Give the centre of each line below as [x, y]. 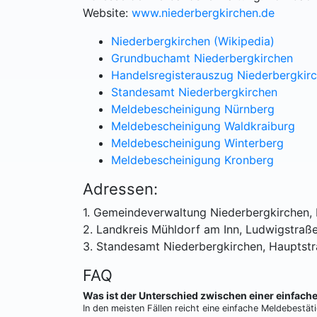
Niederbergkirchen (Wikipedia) [193, 41]
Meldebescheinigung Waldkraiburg [203, 126]
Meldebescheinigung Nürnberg [193, 109]
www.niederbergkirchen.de [203, 13]
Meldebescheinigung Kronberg [192, 160]
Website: [105, 13]
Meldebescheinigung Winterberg [197, 143]
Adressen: [120, 189]
